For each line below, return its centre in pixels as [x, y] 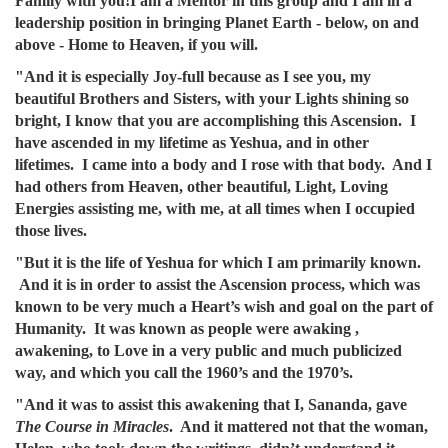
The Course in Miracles [92, 426]
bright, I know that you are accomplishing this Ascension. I [215, 120]
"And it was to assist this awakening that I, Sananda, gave [211, 404]
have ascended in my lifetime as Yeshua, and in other [192, 142]
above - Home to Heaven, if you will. [136, 44]
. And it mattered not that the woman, [298, 426]
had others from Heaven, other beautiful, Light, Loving [201, 186]
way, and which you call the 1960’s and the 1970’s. [184, 372]
